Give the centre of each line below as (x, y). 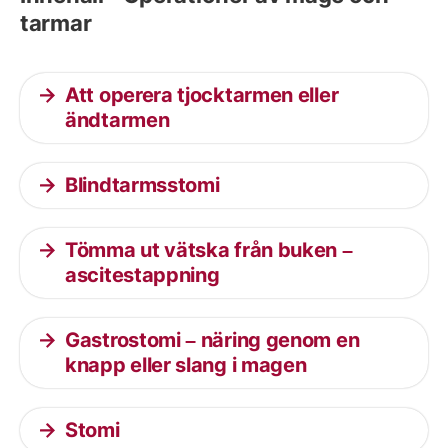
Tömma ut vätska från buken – (209, 250)
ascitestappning (142, 275)
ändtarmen (117, 120)
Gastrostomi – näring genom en (212, 340)
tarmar (56, 23)
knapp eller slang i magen (186, 365)
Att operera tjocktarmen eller (202, 95)
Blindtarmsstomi (142, 185)
